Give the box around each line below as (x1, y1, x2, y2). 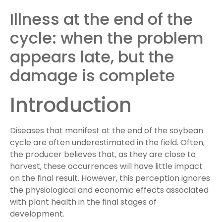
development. (10, 208, 64, 220)
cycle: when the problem (10, 26, 204, 49)
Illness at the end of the (10, 7, 193, 30)
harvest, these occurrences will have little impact (10, 160, 203, 172)
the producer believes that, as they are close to (10, 148, 196, 160)
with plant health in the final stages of (10, 196, 157, 208)
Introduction (10, 91, 132, 119)
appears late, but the (10, 45, 174, 68)
